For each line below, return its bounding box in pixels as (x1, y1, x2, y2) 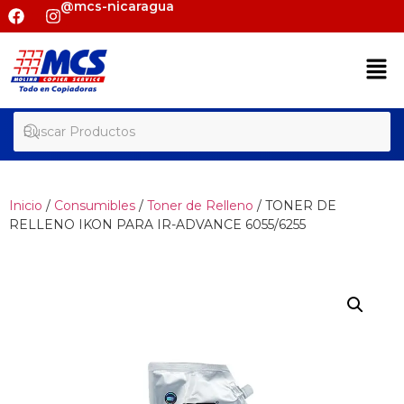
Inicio (9, 197, 42, 215)
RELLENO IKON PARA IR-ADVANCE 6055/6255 (9, 216, 306, 234)
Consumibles (54, 197, 135, 215)
